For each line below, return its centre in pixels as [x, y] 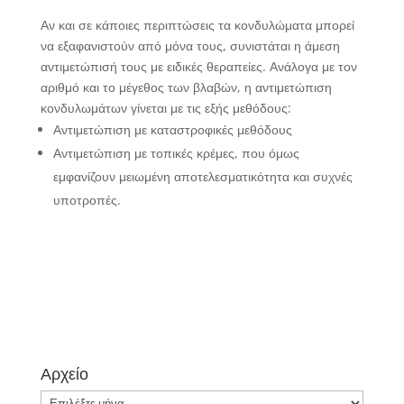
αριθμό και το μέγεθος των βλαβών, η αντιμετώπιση [186, 87]
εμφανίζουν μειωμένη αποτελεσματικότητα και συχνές [202, 176]
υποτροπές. [87, 199]
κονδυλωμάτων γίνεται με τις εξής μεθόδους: [165, 107]
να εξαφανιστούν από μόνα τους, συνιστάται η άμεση [190, 45]
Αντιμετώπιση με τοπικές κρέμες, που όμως [176, 152]
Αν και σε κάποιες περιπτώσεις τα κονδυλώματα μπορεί [197, 24]
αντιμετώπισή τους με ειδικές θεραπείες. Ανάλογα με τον [198, 66]
